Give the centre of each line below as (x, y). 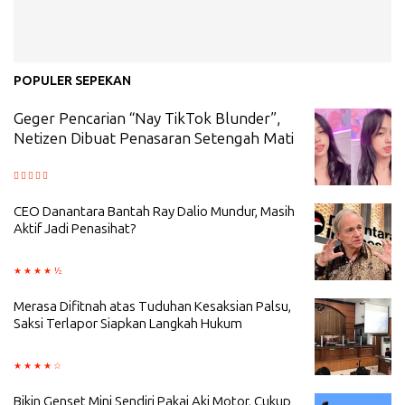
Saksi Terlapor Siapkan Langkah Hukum (128, 324)
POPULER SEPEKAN (72, 81)
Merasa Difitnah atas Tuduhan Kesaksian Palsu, (152, 307)
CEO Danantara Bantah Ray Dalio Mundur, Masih (154, 212)
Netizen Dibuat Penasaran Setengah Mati (154, 139)
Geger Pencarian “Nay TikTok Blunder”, (147, 119)
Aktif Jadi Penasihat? (75, 229)
